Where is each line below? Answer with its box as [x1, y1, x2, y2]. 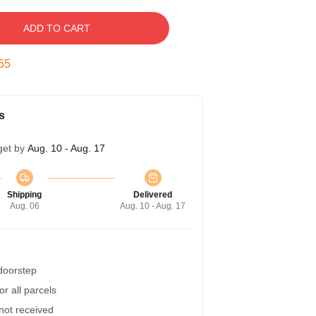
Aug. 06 [9, 201, 39, 211]
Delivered [133, 190, 172, 200]
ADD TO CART [23, 23, 90, 34]
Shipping [7, 190, 42, 200]
